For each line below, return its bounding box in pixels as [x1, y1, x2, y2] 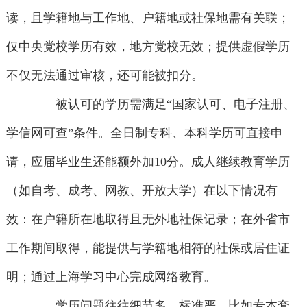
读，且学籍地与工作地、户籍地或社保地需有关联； [5, 11, 290, 25]
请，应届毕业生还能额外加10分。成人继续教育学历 [5, 155, 290, 169]
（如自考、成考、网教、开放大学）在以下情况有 [5, 184, 278, 198]
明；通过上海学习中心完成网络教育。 [5, 270, 216, 284]
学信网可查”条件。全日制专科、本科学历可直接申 [5, 126, 283, 140]
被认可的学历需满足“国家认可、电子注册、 [31, 97, 296, 112]
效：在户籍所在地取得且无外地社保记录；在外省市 [5, 212, 290, 227]
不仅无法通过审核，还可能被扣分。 [5, 69, 204, 83]
